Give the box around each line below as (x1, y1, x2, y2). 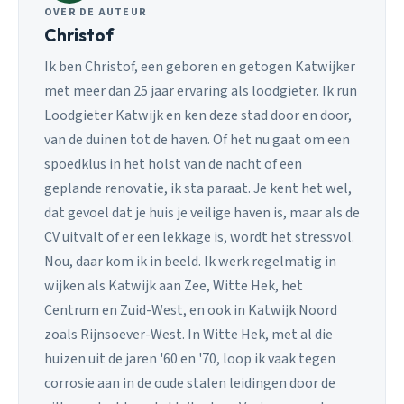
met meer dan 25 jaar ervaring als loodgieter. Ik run (44, 80, 357, 101)
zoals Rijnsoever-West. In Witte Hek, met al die (44, 324, 333, 344)
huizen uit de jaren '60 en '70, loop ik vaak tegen (44, 348, 335, 369)
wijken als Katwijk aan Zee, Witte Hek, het (44, 275, 303, 296)
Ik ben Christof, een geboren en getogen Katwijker (44, 56, 355, 77)
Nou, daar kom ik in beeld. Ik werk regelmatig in (44, 251, 336, 271)
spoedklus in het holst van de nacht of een (44, 153, 302, 174)
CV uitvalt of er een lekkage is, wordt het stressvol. (44, 226, 354, 247)
